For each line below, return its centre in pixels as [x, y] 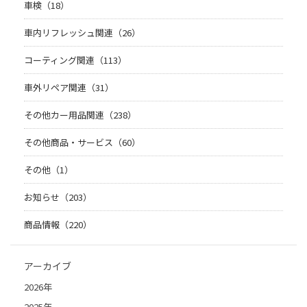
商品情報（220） [58, 225]
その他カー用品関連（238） [80, 115]
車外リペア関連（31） [69, 88]
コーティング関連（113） [75, 60]
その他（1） [49, 170]
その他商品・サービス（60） [82, 143]
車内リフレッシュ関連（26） [82, 33]
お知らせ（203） [58, 197]
